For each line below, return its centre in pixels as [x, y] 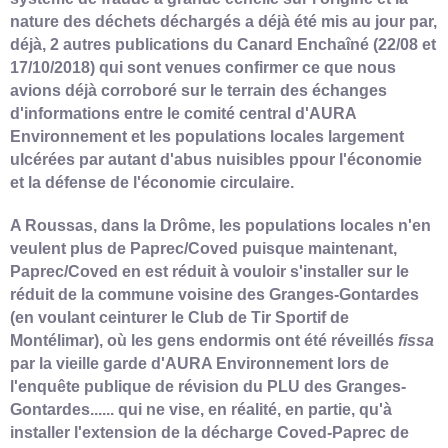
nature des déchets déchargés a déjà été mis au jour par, [223, 21]
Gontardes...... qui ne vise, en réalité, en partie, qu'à [201, 409]
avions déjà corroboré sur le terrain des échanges [198, 90]
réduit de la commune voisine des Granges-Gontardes [214, 294]
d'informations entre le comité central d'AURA [183, 113]
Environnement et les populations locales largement [207, 136]
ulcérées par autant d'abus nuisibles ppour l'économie [216, 159]
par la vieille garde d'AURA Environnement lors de [199, 363]
